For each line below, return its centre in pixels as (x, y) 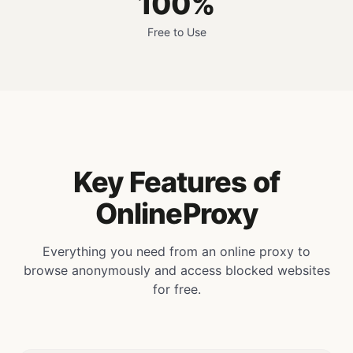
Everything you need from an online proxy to (176, 251)
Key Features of (176, 182)
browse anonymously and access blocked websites (176, 270)
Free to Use (176, 32)
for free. (176, 289)
